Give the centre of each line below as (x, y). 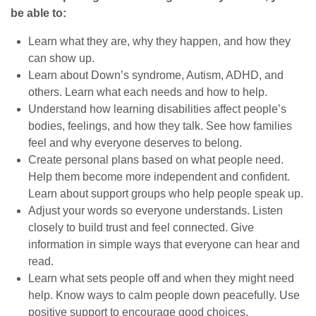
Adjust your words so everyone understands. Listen (156, 211)
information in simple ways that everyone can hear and (164, 244)
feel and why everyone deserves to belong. (135, 143)
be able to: (38, 13)
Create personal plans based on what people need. (156, 160)
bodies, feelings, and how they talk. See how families (160, 126)
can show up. (61, 58)
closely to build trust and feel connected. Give (141, 227)
